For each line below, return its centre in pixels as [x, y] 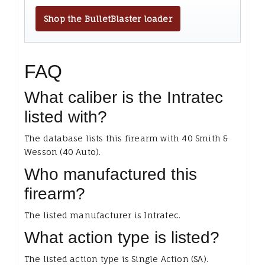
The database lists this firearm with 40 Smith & [127, 138]
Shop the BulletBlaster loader [108, 19]
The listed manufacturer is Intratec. [103, 215]
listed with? [66, 117]
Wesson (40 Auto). [63, 152]
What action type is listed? [122, 238]
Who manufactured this [111, 174]
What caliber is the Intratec [124, 98]
